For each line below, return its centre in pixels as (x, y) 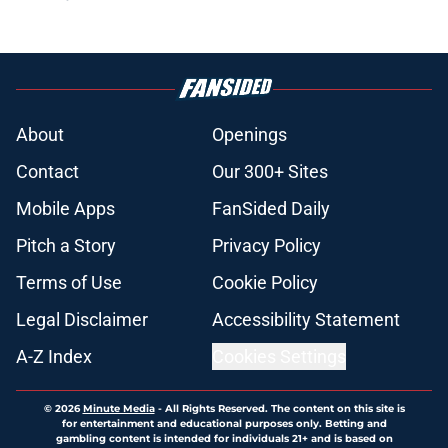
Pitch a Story (66, 246)
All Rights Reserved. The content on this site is (284, 409)
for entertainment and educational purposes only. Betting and (224, 424)
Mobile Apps (65, 209)
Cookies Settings (279, 357)
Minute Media (118, 409)
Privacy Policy (266, 246)
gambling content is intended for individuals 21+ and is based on (224, 439)
